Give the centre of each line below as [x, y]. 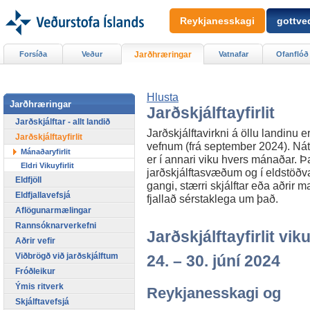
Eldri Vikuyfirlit [47, 165]
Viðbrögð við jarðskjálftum [67, 256]
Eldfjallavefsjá [43, 195]
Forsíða [33, 54]
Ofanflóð [292, 54]
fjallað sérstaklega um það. [212, 199]
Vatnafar [233, 54]
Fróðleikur [35, 271]
